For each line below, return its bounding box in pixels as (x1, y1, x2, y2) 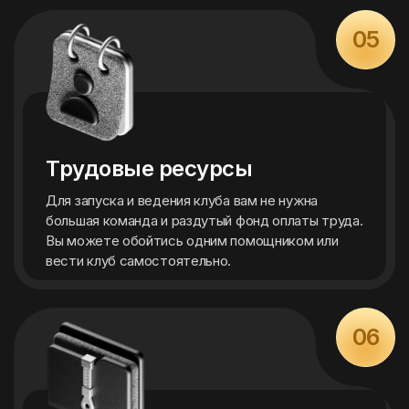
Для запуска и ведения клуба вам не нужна (46, 192, 318, 209)
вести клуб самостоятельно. (46, 252, 232, 269)
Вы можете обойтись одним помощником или (46, 232, 339, 249)
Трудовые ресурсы (46, 155, 253, 182)
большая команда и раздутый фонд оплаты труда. (46, 212, 363, 229)
